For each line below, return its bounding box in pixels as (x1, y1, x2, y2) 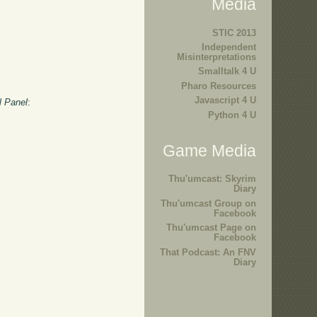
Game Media (163, 142, 256, 161)
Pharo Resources (181, 80, 256, 91)
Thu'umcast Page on (166, 222, 256, 234)
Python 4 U (208, 109, 256, 120)
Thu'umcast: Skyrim (168, 173, 256, 185)
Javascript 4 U (195, 95, 256, 106)
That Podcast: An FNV (160, 246, 256, 258)
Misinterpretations (177, 51, 256, 62)
